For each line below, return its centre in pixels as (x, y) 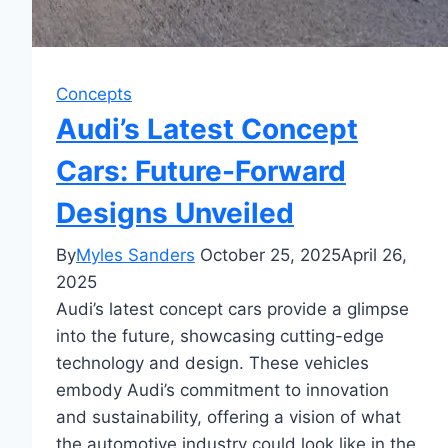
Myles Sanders (135, 254)
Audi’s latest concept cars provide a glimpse (232, 308)
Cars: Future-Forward (201, 170)
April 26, (374, 254)
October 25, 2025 (270, 254)
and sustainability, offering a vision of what (228, 416)
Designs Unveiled (175, 212)
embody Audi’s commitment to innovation (222, 389)
